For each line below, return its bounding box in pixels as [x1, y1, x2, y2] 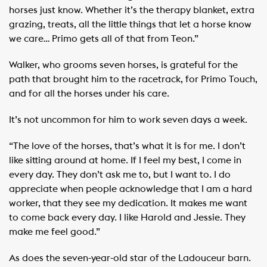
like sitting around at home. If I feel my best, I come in [9, 155, 241, 165]
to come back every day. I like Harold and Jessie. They [9, 212, 246, 222]
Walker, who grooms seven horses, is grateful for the [9, 60, 238, 70]
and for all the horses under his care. [9, 88, 169, 98]
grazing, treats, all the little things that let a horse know [9, 19, 252, 29]
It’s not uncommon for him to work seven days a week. [9, 114, 247, 125]
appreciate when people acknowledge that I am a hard [9, 184, 252, 194]
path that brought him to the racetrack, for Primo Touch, [9, 74, 257, 84]
